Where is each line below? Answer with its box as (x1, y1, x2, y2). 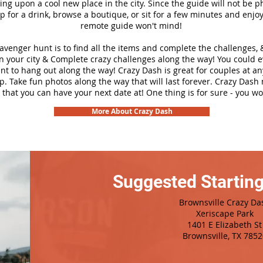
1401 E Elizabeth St (187, 219, 262, 230)
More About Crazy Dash (91, 106, 173, 116)
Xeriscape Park (195, 208, 254, 219)
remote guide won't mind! (80, 20, 182, 31)
